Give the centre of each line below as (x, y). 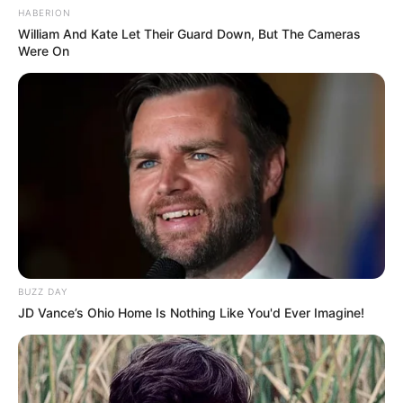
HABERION (45, 12)
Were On (44, 50)
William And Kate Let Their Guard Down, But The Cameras (189, 33)
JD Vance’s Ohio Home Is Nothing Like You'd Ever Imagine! (191, 313)
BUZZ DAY (43, 292)
